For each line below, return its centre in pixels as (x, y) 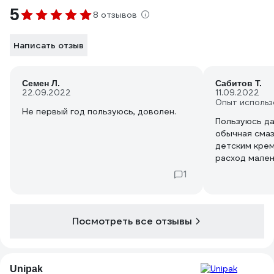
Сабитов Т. (239, 83)
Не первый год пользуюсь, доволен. (99, 111)
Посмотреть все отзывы (132, 221)
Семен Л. (41, 83)
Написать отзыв (49, 45)
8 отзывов (115, 15)
